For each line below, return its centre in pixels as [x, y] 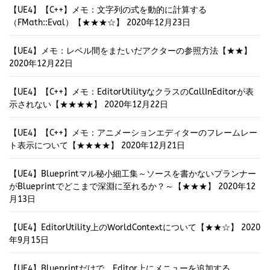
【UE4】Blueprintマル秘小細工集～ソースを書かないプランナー [133, 174]
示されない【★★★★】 [55, 105]
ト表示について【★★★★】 [64, 146]
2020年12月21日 [153, 146]
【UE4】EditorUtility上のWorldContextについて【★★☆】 [124, 228]
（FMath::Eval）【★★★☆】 [67, 23]
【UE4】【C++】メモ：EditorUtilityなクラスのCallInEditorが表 [131, 92]
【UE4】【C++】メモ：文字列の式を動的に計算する [108, 10]
